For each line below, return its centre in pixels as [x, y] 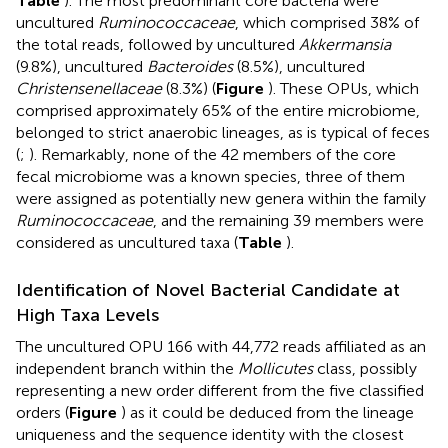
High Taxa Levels [87, 314]
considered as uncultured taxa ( [127, 242]
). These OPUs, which [343, 88]
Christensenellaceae [89, 88]
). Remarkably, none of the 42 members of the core [212, 154]
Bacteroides [190, 66]
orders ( [42, 412]
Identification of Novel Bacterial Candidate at [208, 289]
